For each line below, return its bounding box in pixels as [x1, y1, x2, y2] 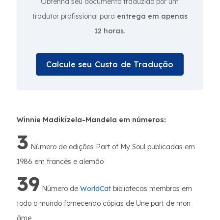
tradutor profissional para [32, 12, 117, 21]
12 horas [94, 27, 124, 35]
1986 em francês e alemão [17, 157, 104, 166]
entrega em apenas [116, 12, 188, 21]
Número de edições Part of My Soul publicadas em [28, 142, 195, 151]
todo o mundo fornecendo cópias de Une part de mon [17, 199, 191, 208]
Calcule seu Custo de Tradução [46, 59, 174, 69]
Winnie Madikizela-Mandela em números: [17, 115, 166, 124]
